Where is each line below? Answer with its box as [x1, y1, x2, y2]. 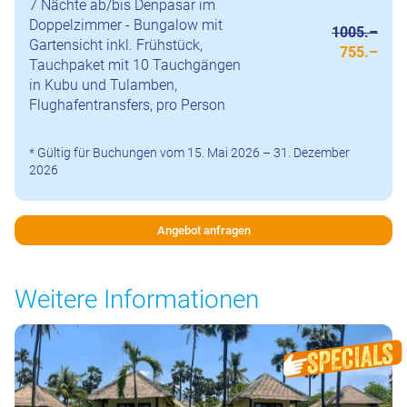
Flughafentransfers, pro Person [29, 95, 225, 114]
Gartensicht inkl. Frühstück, [29, 35, 203, 54]
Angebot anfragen [156, 223, 251, 237]
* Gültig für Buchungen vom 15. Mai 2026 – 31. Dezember [29, 144, 350, 160]
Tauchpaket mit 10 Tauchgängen [29, 55, 241, 74]
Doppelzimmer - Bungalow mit [29, 15, 223, 34]
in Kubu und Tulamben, [29, 75, 177, 94]
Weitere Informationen [15, 283, 259, 314]
